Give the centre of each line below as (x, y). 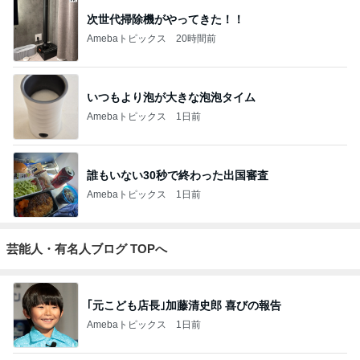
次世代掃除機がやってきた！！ (166, 19)
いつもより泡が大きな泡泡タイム (171, 97)
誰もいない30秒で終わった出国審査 (178, 175)
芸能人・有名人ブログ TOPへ (87, 249)
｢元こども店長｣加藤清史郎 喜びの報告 (184, 305)
